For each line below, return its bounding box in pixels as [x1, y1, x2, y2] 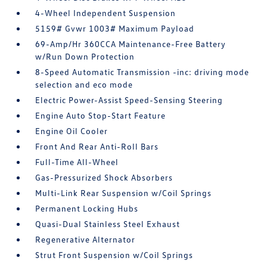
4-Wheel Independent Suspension [35, 8, 176, 18]
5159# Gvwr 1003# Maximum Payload [35, 23, 195, 33]
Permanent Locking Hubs [35, 203, 139, 213]
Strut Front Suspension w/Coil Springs [35, 250, 194, 260]
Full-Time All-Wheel [35, 157, 119, 167]
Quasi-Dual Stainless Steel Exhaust [35, 219, 181, 229]
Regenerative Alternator [35, 234, 136, 244]
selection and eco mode [35, 79, 133, 89]
